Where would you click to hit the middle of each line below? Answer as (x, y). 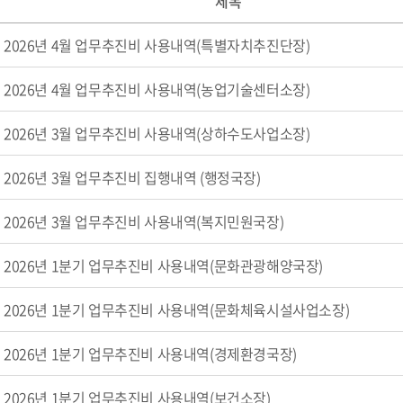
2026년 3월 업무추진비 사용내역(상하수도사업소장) (157, 133)
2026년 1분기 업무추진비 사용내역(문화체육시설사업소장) (177, 309)
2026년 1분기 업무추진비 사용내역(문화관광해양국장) (163, 265)
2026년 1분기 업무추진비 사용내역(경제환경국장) (150, 354)
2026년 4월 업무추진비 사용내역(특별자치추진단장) (157, 45)
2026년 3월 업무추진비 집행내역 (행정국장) (132, 177)
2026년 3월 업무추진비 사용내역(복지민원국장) (144, 221)
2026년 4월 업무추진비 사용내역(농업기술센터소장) (157, 89)
